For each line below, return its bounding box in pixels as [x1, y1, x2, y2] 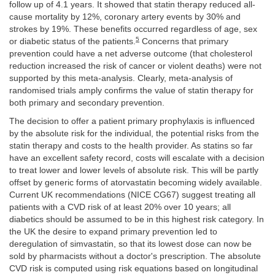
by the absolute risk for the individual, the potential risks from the [9, 129, 259, 139]
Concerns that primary [139, 36, 228, 46]
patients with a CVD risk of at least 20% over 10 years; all [9, 203, 231, 212]
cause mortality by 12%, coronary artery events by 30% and [9, 12, 241, 21]
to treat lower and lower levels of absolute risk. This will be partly [9, 166, 258, 176]
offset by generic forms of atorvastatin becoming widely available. [9, 178, 262, 188]
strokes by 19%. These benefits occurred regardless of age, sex [9, 24, 257, 34]
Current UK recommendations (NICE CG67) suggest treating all [9, 190, 255, 200]
